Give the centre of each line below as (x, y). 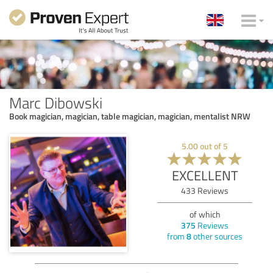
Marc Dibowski (56, 102)
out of (211, 146)
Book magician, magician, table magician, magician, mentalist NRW (130, 116)
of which (205, 214)
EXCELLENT (205, 175)
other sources (217, 236)
